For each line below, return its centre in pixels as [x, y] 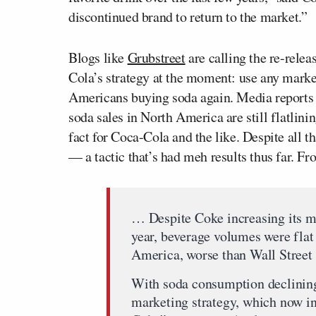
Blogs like [98, 57]
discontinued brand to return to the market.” [188, 17]
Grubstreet [156, 57]
